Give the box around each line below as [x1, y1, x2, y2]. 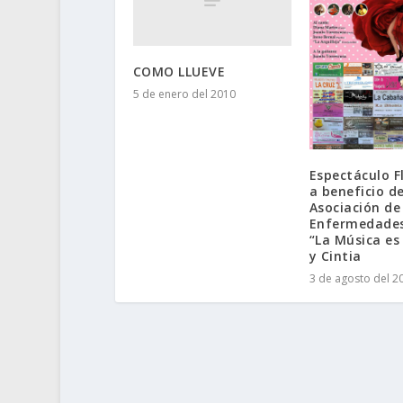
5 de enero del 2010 [132, 86, 236, 103]
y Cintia [309, 246, 362, 264]
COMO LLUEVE [132, 63, 226, 81]
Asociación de [309, 198, 401, 216]
